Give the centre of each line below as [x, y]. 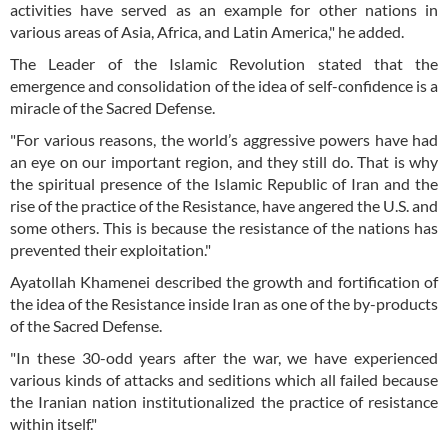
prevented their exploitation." [110, 250]
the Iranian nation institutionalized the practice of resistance [224, 402]
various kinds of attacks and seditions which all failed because [224, 380]
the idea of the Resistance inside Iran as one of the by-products [224, 304]
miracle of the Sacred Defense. [112, 108]
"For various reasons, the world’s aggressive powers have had [224, 140]
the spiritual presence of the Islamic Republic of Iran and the [224, 184]
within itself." [53, 424]
